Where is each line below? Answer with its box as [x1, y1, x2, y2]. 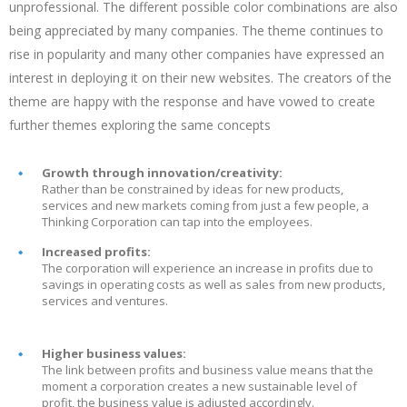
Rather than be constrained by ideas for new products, [42, 181, 343, 198]
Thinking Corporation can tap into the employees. [42, 213, 313, 231]
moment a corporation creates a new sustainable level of [42, 378, 357, 395]
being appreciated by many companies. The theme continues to [9, 22, 383, 40]
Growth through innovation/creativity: [42, 164, 283, 182]
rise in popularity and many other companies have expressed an [9, 45, 384, 64]
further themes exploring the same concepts [9, 116, 271, 134]
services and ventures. [42, 293, 168, 310]
